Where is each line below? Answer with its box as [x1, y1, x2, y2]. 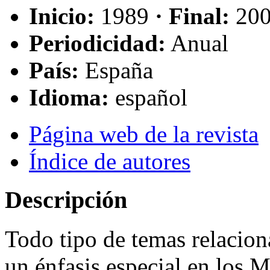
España [85, 57, 153, 83]
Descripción [5, 186, 127, 214]
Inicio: [29, 2, 95, 29]
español [115, 84, 187, 110]
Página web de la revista [29, 121, 259, 147]
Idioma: [29, 84, 109, 110]
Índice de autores [29, 148, 190, 174]
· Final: [155, 2, 230, 29]
